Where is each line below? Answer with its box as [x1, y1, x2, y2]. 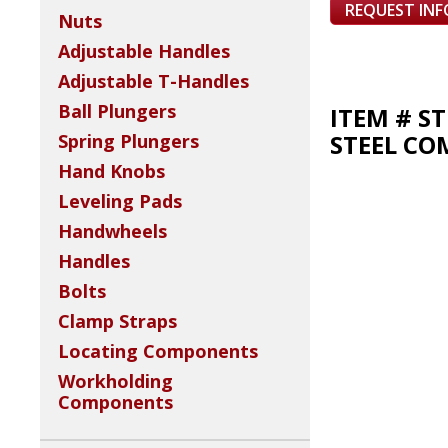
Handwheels [58, 219, 167, 244]
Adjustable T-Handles [58, 69, 249, 94]
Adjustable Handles [58, 39, 230, 64]
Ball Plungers [58, 99, 176, 124]
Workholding [58, 369, 173, 394]
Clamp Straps [58, 309, 177, 334]
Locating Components [58, 339, 258, 364]
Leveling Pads [58, 189, 182, 214]
